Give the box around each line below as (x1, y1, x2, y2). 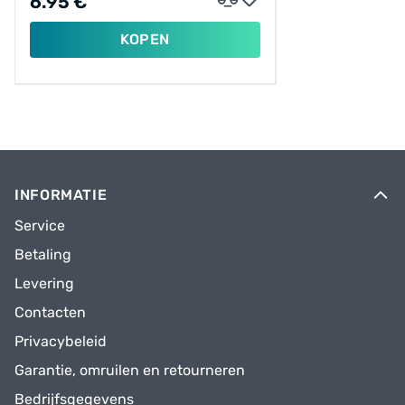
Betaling (14, 245, 71, 263)
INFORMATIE (14, 185, 108, 203)
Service (14, 216, 65, 234)
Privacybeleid (14, 332, 107, 350)
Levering (14, 274, 74, 292)
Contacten (14, 303, 86, 321)
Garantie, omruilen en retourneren (14, 361, 245, 379)
